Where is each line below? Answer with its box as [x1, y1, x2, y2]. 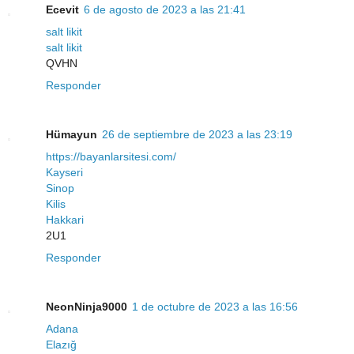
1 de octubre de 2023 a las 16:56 [132, 300, 298, 314]
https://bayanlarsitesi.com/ [46, 150, 176, 164]
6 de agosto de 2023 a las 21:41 [84, 3, 246, 17]
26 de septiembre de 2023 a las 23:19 [102, 128, 292, 141]
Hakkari [46, 213, 84, 227]
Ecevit [46, 3, 79, 17]
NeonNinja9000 [46, 300, 127, 314]
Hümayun [46, 128, 97, 141]
